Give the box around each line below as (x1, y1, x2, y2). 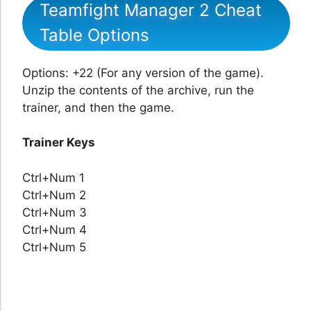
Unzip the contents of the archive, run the (22, 83, 254, 97)
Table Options (40, 24, 149, 45)
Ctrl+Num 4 (22, 222, 87, 237)
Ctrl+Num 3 (22, 205, 87, 219)
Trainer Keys (22, 135, 95, 150)
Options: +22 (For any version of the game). (22, 65, 264, 80)
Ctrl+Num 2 (22, 187, 86, 202)
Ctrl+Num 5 (22, 239, 86, 254)
